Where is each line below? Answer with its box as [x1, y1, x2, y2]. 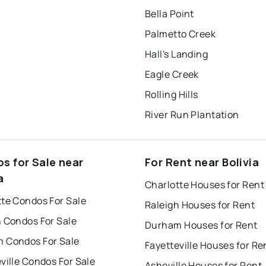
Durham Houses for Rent [145, 218, 258, 232]
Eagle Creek [145, 68, 199, 81]
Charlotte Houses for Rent [145, 178, 264, 192]
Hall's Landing [145, 47, 208, 61]
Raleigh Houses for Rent [145, 198, 255, 212]
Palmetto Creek [145, 27, 216, 41]
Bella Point [145, 7, 194, 21]
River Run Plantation [145, 108, 239, 122]
